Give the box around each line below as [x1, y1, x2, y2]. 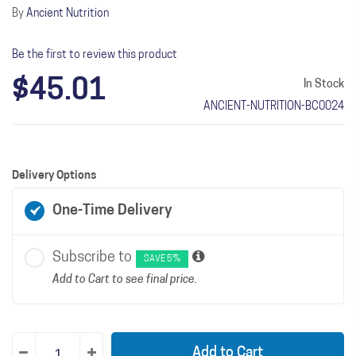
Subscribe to [52, 250, 132, 265]
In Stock [304, 79, 344, 91]
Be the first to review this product [12, 49, 177, 61]
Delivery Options [12, 170, 96, 182]
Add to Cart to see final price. [52, 274, 197, 286]
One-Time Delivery [52, 203, 172, 219]
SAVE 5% [144, 255, 180, 264]
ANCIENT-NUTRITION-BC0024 [203, 101, 344, 113]
